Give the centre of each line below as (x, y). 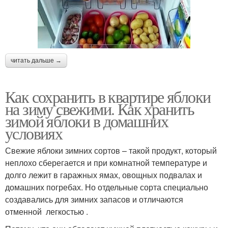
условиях (34, 133)
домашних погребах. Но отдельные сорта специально (107, 187)
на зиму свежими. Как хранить (100, 109)
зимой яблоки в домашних (87, 121)
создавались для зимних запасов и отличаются (94, 199)
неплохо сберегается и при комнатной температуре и (106, 163)
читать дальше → (36, 61)
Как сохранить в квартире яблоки (108, 97)
